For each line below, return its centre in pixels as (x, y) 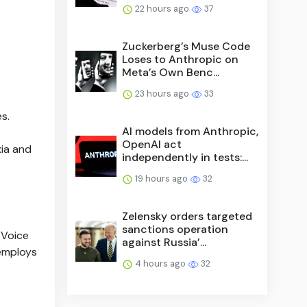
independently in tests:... (185, 157)
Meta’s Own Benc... (171, 72)
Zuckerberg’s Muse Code (186, 46)
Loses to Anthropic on (181, 59)
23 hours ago (162, 93)
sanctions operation (175, 229)
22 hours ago (162, 8)
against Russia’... (164, 242)
